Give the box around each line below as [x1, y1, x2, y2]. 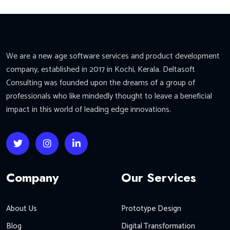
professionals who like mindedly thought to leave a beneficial [6, 89, 212, 103]
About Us [6, 202, 37, 215]
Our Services [121, 168, 196, 186]
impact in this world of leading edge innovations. [6, 102, 171, 117]
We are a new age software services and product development [6, 49, 220, 63]
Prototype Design [121, 202, 181, 215]
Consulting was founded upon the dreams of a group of [6, 75, 195, 90]
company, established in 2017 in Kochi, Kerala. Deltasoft [6, 62, 195, 76]
